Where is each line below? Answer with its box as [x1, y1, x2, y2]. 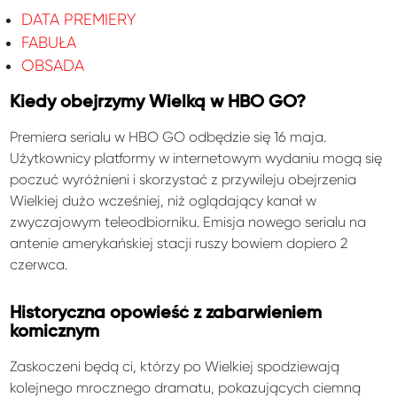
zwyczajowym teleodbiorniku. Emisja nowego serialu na [10, 214, 367, 231]
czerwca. [10, 256, 68, 274]
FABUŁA [20, 34, 76, 52]
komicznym [10, 323, 100, 341]
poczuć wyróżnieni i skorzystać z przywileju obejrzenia [10, 171, 357, 189]
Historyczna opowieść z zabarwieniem [10, 305, 323, 323]
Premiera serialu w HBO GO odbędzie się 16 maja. [10, 128, 327, 146]
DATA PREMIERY [20, 11, 136, 29]
